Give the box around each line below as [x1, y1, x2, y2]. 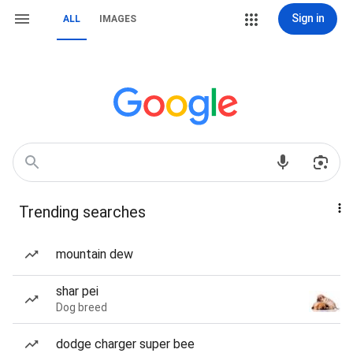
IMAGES [99, 13, 136, 24]
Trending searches [19, 203, 146, 221]
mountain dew [56, 247, 133, 262]
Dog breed [56, 301, 107, 314]
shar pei [56, 284, 98, 299]
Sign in [291, 12, 325, 24]
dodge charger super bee [56, 336, 195, 351]
